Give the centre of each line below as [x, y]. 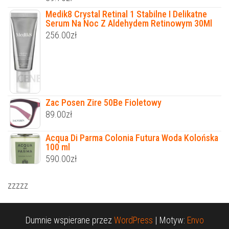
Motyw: [173, 220]
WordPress [133, 220]
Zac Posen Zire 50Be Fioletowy [104, 102]
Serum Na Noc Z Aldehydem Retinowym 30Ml [129, 23]
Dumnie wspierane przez [70, 220]
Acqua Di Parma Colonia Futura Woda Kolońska [132, 138]
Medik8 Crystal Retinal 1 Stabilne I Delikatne [126, 14]
